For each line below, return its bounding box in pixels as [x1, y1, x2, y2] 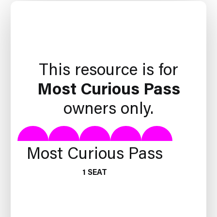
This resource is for [39, 58, 178, 79]
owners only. [63, 96, 154, 118]
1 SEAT [82, 167, 108, 177]
